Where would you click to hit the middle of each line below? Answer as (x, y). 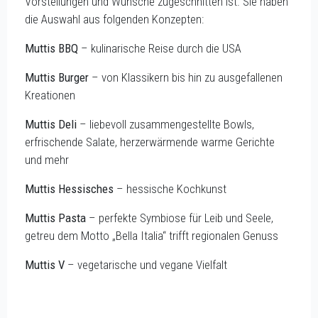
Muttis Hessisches (69, 188)
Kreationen (50, 95)
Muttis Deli (51, 124)
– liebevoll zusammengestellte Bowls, (165, 124)
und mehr (47, 159)
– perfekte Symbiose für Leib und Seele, (180, 218)
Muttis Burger (57, 77)
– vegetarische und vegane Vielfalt (146, 264)
